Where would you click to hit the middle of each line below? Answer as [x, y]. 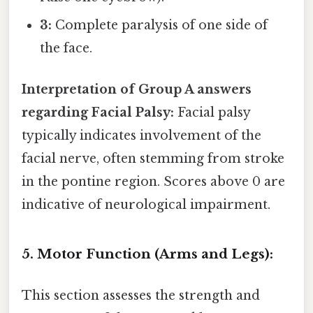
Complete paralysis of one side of [160, 25]
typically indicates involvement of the [141, 136]
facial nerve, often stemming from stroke [153, 159]
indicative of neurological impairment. [146, 205]
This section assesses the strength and [141, 296]
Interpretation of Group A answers [137, 90]
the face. [66, 48]
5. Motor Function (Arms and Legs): [147, 254]
